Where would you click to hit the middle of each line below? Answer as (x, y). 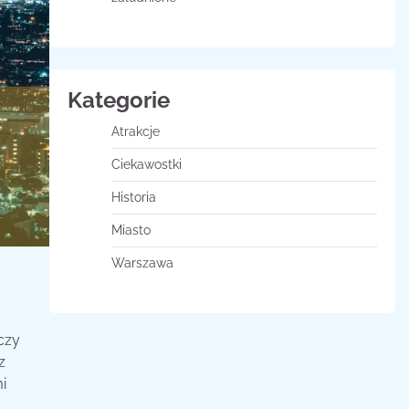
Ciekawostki (146, 164)
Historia (133, 197)
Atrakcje (135, 131)
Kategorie (118, 100)
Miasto (131, 230)
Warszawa (142, 263)
